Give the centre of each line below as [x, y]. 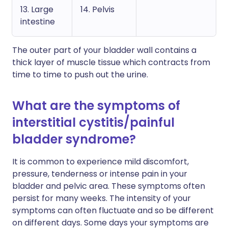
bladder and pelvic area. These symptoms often [109, 186]
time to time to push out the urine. [80, 75]
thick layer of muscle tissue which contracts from [111, 62]
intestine [38, 22]
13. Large [37, 9]
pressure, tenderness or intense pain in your [100, 174]
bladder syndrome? [74, 139]
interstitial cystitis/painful [93, 122]
